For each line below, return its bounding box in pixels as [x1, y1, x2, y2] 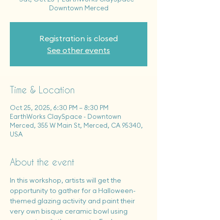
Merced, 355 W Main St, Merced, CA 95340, [10, 121, 143, 129]
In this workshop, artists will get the [10, 176, 123, 185]
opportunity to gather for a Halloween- [10, 186, 136, 195]
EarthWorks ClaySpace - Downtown [10, 112, 121, 120]
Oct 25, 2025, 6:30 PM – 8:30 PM [10, 104, 109, 111]
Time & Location [10, 84, 75, 95]
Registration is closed [39, 33, 118, 43]
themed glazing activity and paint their [10, 196, 137, 205]
